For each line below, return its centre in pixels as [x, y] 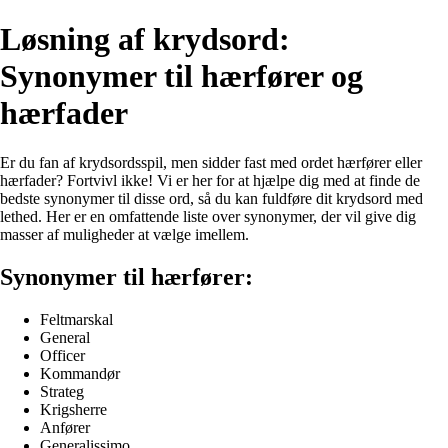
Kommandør [80, 373]
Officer [62, 355]
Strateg [62, 391]
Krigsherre [73, 409]
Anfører [65, 427]
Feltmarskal [76, 319]
